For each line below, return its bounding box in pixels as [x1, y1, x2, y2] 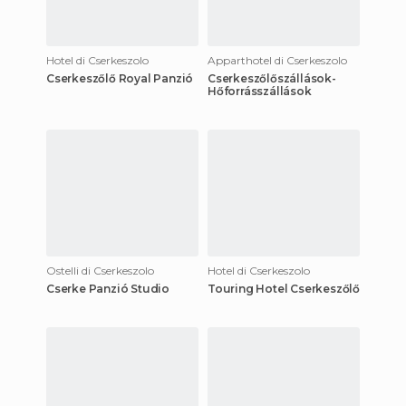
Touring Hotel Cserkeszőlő [208, 281, 360, 295]
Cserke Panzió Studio [46, 281, 169, 295]
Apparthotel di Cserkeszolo [208, 53, 347, 67]
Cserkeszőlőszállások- [208, 71, 336, 85]
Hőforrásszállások [208, 83, 312, 98]
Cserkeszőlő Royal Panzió [46, 71, 194, 85]
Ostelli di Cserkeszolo [46, 263, 154, 277]
